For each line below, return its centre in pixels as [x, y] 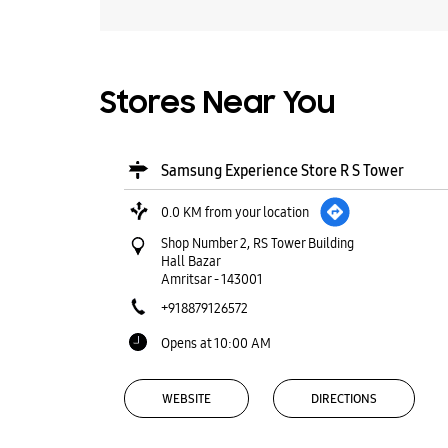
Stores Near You [217, 105]
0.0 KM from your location [234, 212]
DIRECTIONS [343, 398]
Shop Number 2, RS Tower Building [257, 243]
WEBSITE [186, 398]
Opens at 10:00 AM [215, 343]
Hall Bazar [190, 261]
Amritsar [185, 279]
